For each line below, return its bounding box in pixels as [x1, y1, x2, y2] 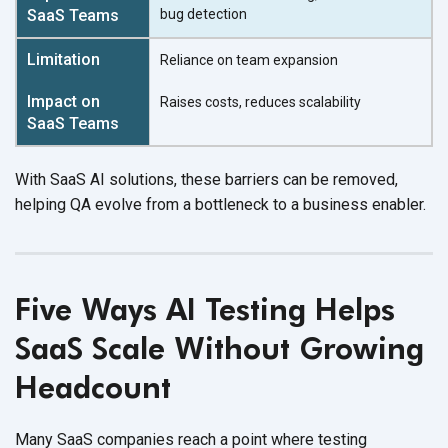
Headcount [15, 368, 171, 405]
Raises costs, [160, 93, 245, 110]
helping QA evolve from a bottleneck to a [15, 194, 303, 214]
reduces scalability [245, 93, 361, 110]
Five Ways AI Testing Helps [15, 290, 395, 327]
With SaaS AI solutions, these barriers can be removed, [15, 169, 398, 189]
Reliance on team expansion [160, 51, 338, 68]
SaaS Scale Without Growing [15, 329, 424, 366]
